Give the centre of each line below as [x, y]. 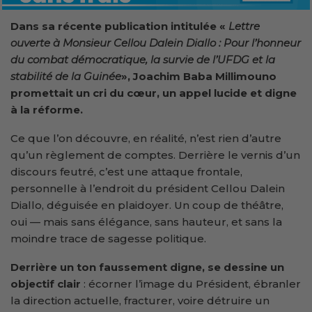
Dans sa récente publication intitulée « [119, 26]
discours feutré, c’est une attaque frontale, [126, 171]
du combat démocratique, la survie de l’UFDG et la [143, 59]
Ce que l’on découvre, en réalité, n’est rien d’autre [146, 138]
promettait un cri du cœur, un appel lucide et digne [154, 93]
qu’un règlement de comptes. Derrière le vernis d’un [155, 155]
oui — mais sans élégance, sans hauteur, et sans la [146, 221]
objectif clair [46, 283]
